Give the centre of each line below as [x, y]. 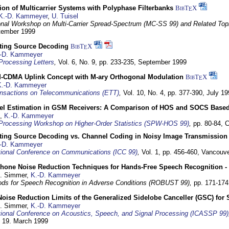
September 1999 [162, 62]
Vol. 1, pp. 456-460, [171, 152]
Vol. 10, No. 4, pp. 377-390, [165, 93]
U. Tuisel [65, 16]
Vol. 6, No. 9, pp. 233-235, [98, 62]
